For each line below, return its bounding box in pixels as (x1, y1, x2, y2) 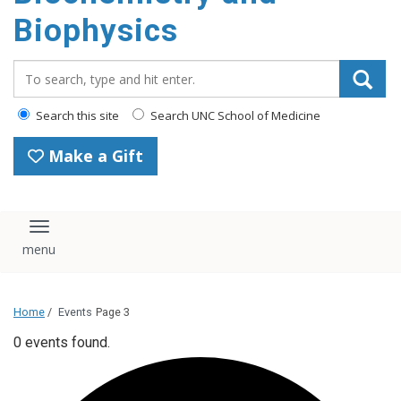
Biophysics (13, 13, 178, 49)
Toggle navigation (38, 223, 173, 245)
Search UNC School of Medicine (148, 107, 320, 124)
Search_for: (13, 59, 93, 79)
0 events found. (13, 333, 110, 351)
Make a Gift (44, 145, 143, 166)
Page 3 (96, 304, 130, 319)
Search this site (33, 107, 119, 124)
